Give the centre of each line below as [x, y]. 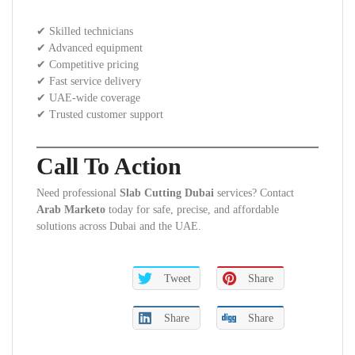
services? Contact [254, 193]
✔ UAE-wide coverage [88, 98]
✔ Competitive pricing [88, 65]
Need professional [78, 193]
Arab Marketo [71, 210]
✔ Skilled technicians [85, 31]
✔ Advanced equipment [90, 48]
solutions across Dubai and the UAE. [119, 226]
